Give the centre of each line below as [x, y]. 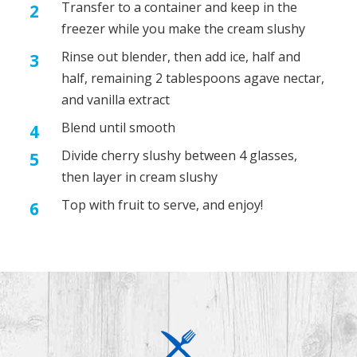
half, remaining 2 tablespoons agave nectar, [193, 78]
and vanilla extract [116, 99]
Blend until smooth [119, 127]
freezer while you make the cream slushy [184, 28]
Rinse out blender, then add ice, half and [181, 56]
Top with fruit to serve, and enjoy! [163, 204]
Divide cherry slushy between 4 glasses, [180, 155]
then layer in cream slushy [140, 177]
